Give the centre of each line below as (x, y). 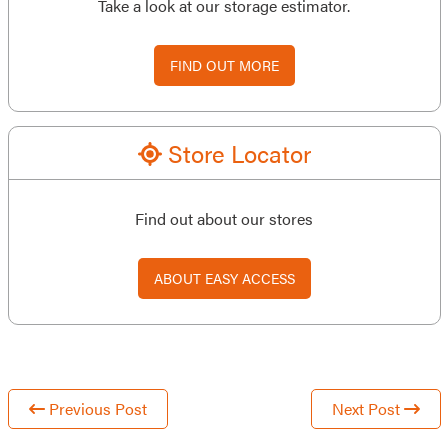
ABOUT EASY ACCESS (224, 278)
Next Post (367, 408)
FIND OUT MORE (224, 65)
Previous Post (95, 408)
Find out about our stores (224, 218)
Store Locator (236, 153)
